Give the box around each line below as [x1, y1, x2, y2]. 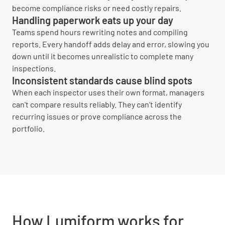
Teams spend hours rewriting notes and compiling [12, 27, 188, 37]
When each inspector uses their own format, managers [12, 87, 204, 97]
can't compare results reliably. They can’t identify [12, 99, 182, 109]
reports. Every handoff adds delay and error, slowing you [12, 39, 209, 49]
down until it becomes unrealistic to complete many [12, 51, 193, 61]
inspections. [12, 63, 56, 73]
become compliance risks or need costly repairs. [12, 3, 181, 13]
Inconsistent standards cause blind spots [12, 74, 192, 86]
